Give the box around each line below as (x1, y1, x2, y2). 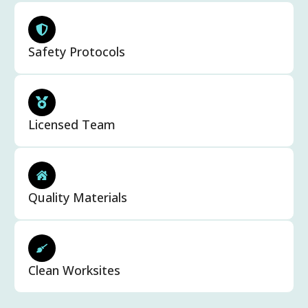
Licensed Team (28, 116, 115, 133)
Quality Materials (28, 189, 127, 206)
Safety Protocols (28, 43, 125, 60)
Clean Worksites (28, 262, 120, 279)
